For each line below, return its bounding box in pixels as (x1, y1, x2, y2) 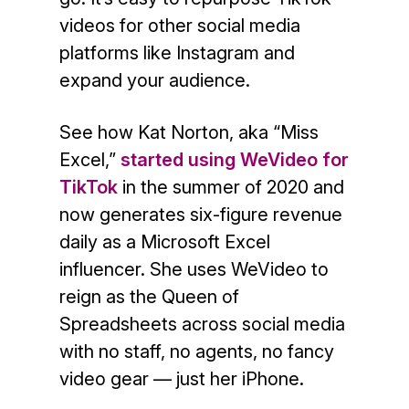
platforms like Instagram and (58, 42, 295, 65)
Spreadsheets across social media (58, 313, 345, 336)
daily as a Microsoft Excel (58, 231, 270, 254)
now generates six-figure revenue (58, 204, 342, 226)
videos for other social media (58, 15, 300, 37)
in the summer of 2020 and (121, 176, 344, 199)
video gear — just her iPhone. (58, 368, 304, 391)
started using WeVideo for (120, 149, 349, 172)
